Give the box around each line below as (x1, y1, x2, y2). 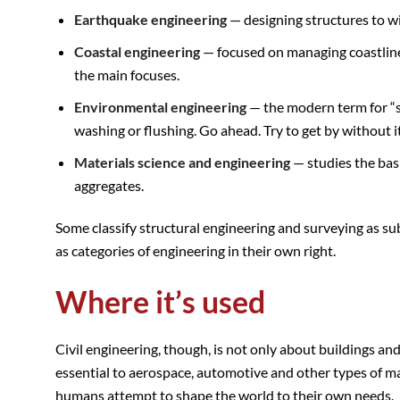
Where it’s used (55, 282, 265, 320)
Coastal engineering (73, 43, 200, 61)
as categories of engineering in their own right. (55, 242, 336, 260)
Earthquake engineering (73, 11, 227, 29)
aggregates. (73, 177, 144, 195)
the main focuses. (73, 66, 179, 84)
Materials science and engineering (73, 154, 290, 171)
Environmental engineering (73, 98, 246, 116)
